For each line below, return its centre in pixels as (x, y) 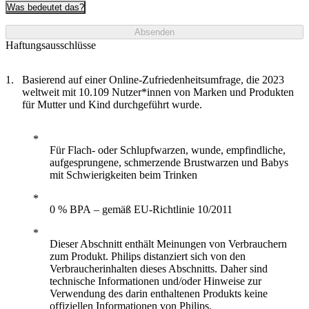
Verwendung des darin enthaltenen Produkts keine (159, 294)
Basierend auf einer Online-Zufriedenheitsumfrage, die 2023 (153, 80)
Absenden (154, 32)
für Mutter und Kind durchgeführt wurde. (112, 105)
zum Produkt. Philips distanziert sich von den (148, 257)
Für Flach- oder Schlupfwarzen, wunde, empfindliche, (168, 150)
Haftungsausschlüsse (51, 46)
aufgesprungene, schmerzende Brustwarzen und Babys (169, 163)
